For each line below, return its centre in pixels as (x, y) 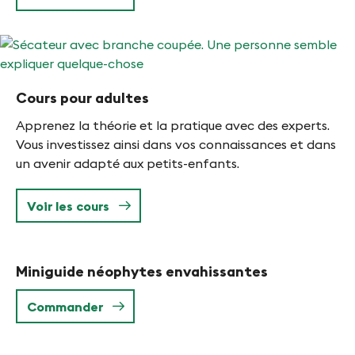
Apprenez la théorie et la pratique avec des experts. (173, 126)
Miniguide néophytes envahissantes (142, 272)
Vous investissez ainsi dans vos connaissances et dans (176, 145)
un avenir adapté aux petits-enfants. (128, 164)
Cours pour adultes (82, 98)
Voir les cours (68, 206)
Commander (65, 307)
